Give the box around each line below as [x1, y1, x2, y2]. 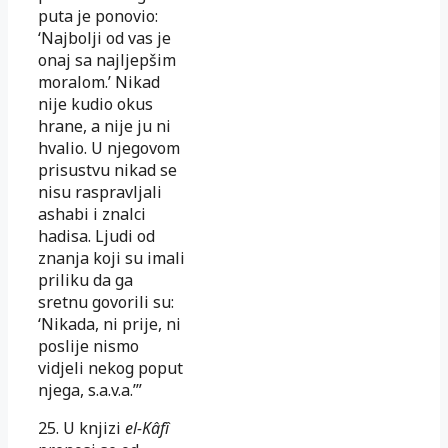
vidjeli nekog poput [38, 356, 183, 379]
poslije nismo [38, 334, 139, 357]
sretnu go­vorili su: [38, 290, 174, 313]
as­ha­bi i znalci [38, 202, 146, 225]
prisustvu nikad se [38, 158, 177, 181]
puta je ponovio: [38, 4, 158, 27]
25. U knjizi [38, 416, 125, 439]
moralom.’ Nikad [38, 70, 160, 93]
